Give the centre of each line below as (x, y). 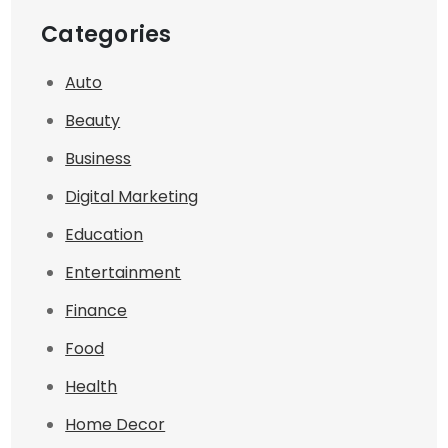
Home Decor (115, 425)
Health (91, 387)
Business (98, 159)
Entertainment (123, 273)
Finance (96, 311)
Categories (106, 35)
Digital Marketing (132, 197)
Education (104, 235)
